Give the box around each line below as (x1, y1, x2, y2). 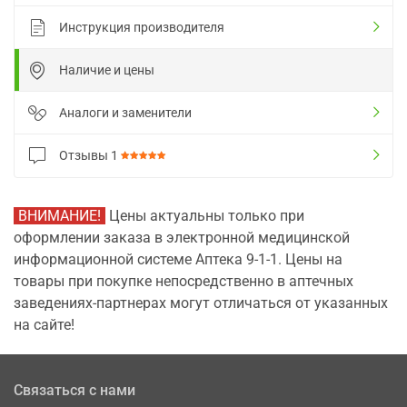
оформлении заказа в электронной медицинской (14, 229, 350, 246)
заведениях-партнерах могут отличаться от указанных (14, 294, 388, 312)
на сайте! (14, 316, 74, 333)
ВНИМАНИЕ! (18, 207, 101, 224)
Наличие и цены (59, 63, 154, 77)
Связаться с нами (14, 382, 135, 399)
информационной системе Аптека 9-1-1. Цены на (14, 251, 342, 268)
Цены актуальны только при (105, 207, 304, 224)
